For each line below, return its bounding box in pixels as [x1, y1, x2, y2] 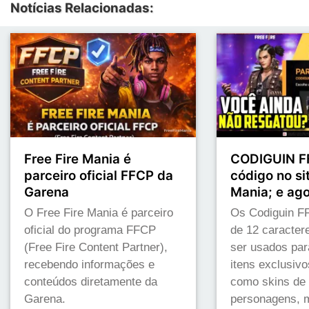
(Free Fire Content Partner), [24, 240, 168, 254]
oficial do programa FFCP [24, 223, 156, 237]
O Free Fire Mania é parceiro [24, 206, 173, 219]
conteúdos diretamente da [24, 275, 157, 288]
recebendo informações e [24, 257, 154, 271]
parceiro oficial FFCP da [24, 167, 173, 183]
